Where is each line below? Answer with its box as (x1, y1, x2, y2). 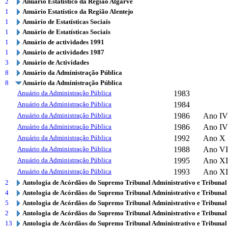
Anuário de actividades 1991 (22, 38, 104, 46)
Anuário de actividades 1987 (22, 48, 104, 56)
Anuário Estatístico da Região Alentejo (22, 8, 133, 15)
